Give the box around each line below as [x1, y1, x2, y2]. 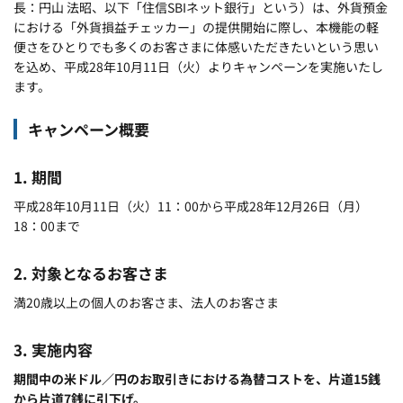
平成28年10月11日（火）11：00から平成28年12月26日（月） [13, 197, 368, 215]
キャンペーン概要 [28, 118, 149, 140]
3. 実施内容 [13, 338, 93, 361]
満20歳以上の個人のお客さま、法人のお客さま [13, 293, 279, 311]
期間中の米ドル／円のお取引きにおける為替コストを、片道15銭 [13, 370, 381, 388]
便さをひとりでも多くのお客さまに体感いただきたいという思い [13, 38, 379, 56]
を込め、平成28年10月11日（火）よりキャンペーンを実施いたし [13, 58, 383, 76]
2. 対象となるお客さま [13, 262, 168, 284]
